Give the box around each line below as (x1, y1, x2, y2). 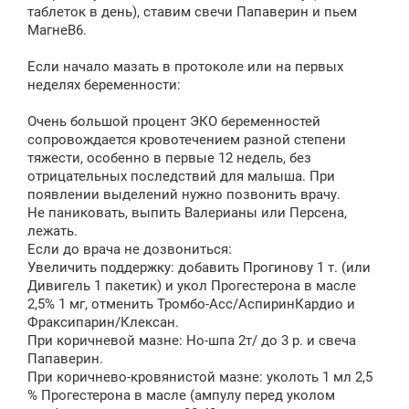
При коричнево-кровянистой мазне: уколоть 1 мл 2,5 (27, 369, 372, 385)
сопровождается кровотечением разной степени (27, 131, 346, 148)
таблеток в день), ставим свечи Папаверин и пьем (27, 4, 357, 20)
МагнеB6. (27, 22, 87, 38)
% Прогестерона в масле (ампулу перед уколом (27, 387, 335, 404)
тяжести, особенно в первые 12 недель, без (27, 150, 311, 166)
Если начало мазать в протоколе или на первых (27, 58, 343, 75)
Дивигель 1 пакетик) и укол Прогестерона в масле (27, 278, 356, 294)
